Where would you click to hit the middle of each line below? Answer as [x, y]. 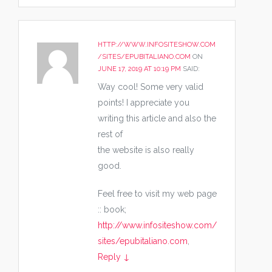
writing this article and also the [157, 118]
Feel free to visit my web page [157, 193]
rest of [110, 134]
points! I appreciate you [144, 102]
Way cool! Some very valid [151, 87]
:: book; [112, 209]
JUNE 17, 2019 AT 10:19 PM [139, 69]
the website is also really [146, 150]
